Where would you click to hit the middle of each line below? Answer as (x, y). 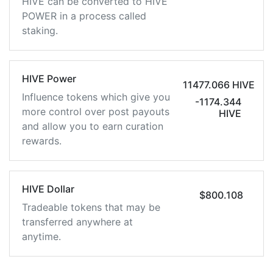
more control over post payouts (96, 112)
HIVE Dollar (48, 189)
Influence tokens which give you (96, 97)
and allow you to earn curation (93, 126)
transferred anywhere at (77, 222)
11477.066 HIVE (218, 85)
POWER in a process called (84, 16)
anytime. (41, 236)
